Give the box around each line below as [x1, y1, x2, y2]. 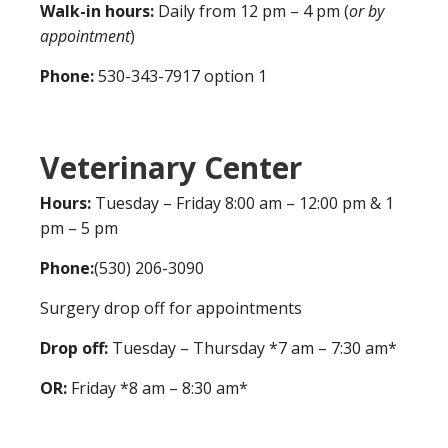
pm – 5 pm [40, 216, 118, 239]
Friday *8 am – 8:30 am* [67, 376, 248, 399]
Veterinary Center [40, 146, 302, 188]
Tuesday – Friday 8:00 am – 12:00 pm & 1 [95, 191, 394, 214]
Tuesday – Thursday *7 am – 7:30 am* [112, 336, 397, 359]
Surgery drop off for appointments [40, 296, 302, 319]
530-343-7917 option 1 [98, 64, 267, 87]
